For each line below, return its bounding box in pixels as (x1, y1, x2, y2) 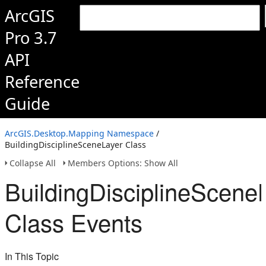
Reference (5, 71, 80, 93)
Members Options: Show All (68, 157, 178, 169)
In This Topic (5, 249, 59, 263)
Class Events (5, 205, 142, 239)
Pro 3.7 (5, 27, 57, 49)
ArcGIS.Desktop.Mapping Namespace (5, 128, 154, 139)
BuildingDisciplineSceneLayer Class (5, 139, 146, 150)
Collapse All (9, 157, 56, 169)
